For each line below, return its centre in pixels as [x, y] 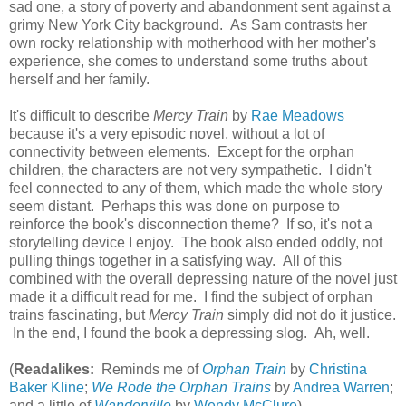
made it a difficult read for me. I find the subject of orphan [191, 296]
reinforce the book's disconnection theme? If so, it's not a [191, 224]
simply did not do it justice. [310, 314]
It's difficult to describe [81, 115]
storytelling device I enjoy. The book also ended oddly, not [196, 242]
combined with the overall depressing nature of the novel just [203, 278]
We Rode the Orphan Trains [181, 387]
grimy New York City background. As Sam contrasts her [188, 24]
